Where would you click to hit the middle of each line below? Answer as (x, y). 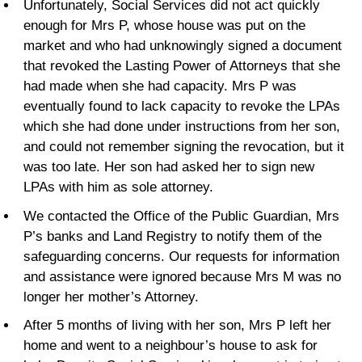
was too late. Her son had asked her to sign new (169, 167)
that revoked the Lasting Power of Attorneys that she (182, 66)
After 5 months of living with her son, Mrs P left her (177, 326)
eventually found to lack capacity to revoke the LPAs (182, 107)
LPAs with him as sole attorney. (118, 187)
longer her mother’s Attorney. (111, 297)
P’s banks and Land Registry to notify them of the (173, 236)
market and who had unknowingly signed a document (183, 46)
